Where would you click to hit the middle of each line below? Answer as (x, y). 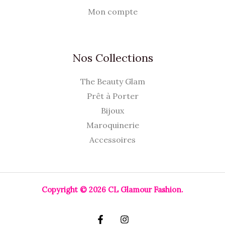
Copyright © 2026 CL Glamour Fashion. (113, 189)
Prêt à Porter (113, 96)
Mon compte (113, 12)
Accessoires (113, 139)
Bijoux (113, 110)
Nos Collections (113, 58)
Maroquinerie (113, 125)
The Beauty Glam (113, 81)
